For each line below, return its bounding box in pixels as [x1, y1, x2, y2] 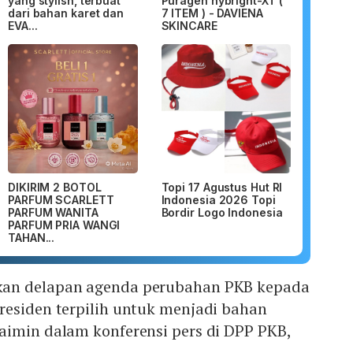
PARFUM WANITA [8, 206, 98, 220]
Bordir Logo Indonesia [161, 206, 283, 220]
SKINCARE [161, 18, 217, 32]
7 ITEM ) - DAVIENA [161, 6, 263, 20]
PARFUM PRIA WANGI [8, 218, 121, 232]
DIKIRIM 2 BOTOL [8, 180, 102, 195]
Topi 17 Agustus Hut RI [161, 180, 283, 195]
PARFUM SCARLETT [8, 193, 114, 207]
